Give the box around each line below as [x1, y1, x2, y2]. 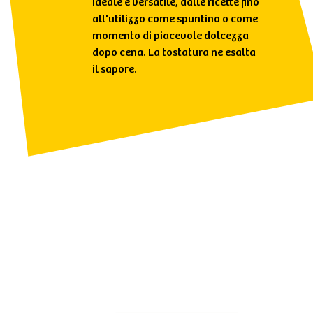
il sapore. [92, 64, 137, 75]
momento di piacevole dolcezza [92, 30, 249, 42]
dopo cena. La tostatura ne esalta [92, 47, 256, 59]
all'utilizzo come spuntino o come [92, 13, 258, 25]
